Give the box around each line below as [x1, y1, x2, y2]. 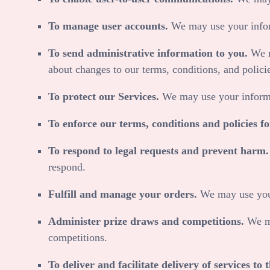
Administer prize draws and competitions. [48, 215, 244, 227]
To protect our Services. [48, 90, 162, 102]
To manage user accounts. [48, 19, 171, 32]
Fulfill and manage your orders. [48, 187, 200, 200]
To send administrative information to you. [48, 46, 251, 59]
